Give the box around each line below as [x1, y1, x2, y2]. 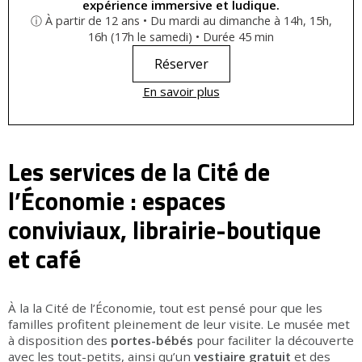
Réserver [154, 55, 208, 74]
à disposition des [8, 332, 111, 349]
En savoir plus [142, 83, 220, 100]
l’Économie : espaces [8, 183, 225, 221]
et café [8, 241, 81, 279]
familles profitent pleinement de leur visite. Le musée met [8, 316, 350, 333]
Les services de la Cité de [8, 154, 270, 192]
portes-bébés [111, 332, 193, 349]
